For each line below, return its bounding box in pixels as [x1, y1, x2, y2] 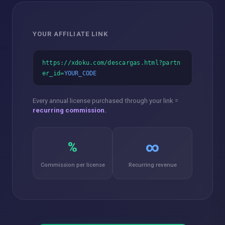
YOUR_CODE [64, 69, 97, 77]
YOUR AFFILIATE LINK [33, 30, 108, 38]
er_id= [42, 69, 64, 77]
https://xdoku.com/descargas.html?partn [42, 59, 181, 67]
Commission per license [40, 162, 105, 169]
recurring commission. [33, 106, 106, 115]
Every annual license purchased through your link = [33, 97, 178, 105]
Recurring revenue [128, 162, 177, 169]
